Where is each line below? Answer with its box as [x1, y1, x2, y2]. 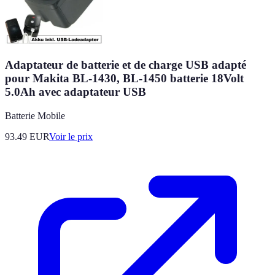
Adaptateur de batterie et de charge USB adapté [5, 58, 246, 72]
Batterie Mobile [5, 110, 65, 121]
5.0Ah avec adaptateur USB [5, 85, 146, 99]
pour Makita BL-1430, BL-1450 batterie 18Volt [5, 72, 244, 85]
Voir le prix [49, 131, 93, 142]
